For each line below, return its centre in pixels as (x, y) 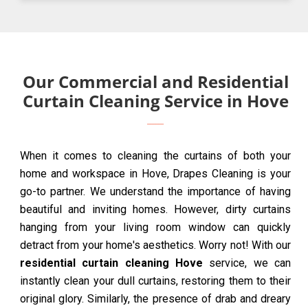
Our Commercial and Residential (155, 82)
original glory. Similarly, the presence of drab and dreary (155, 299)
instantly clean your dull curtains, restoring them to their (155, 281)
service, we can (247, 263)
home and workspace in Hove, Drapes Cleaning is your (155, 174)
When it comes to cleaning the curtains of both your (155, 156)
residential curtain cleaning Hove (111, 263)
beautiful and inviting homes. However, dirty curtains (155, 210)
